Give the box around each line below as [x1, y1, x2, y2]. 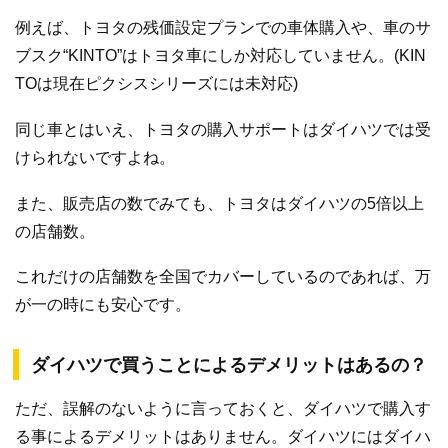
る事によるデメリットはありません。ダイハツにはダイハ [15, 428, 431, 446]
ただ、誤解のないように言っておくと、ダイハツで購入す [15, 400, 431, 418]
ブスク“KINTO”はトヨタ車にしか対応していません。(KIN [15, 47, 426, 65]
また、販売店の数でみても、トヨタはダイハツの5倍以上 [15, 194, 424, 212]
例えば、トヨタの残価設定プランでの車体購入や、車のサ [15, 19, 431, 37]
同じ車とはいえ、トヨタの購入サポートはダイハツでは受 [15, 121, 431, 139]
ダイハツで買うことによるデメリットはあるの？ [31, 355, 427, 376]
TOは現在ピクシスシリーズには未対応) [15, 75, 298, 93]
